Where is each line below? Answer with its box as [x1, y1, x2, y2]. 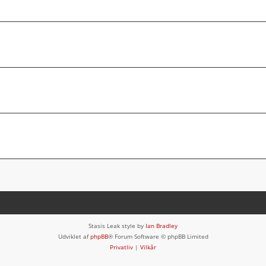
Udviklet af [58, 232, 90, 240]
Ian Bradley [145, 221, 178, 230]
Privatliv [110, 242, 133, 251]
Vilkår [140, 242, 156, 251]
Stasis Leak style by [88, 221, 145, 230]
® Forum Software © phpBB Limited [107, 232, 208, 240]
